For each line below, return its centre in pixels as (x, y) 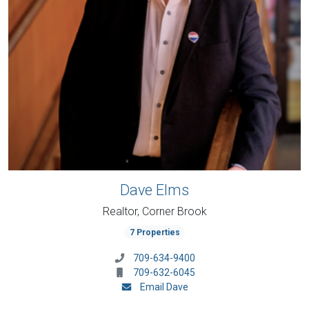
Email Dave (163, 287)
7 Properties (154, 232)
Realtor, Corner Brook (154, 211)
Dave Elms (154, 190)
